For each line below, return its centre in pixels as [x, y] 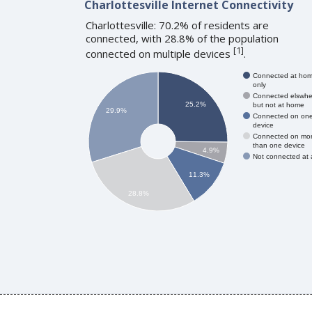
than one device [279, 145]
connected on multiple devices [159, 53]
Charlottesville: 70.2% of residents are [177, 25]
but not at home [278, 104]
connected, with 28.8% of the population [182, 38]
